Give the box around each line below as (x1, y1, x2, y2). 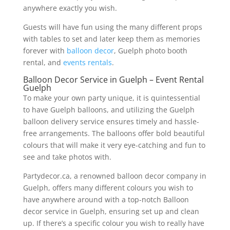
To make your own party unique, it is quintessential (23, 92, 200, 103)
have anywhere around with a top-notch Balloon (23, 194, 189, 204)
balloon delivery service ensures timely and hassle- (23, 116, 199, 126)
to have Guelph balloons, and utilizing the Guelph (23, 104, 195, 114)
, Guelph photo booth (113, 45, 187, 55)
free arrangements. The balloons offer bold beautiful (23, 128, 205, 138)
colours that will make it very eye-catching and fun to (23, 140, 205, 150)
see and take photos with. (23, 151, 111, 162)
